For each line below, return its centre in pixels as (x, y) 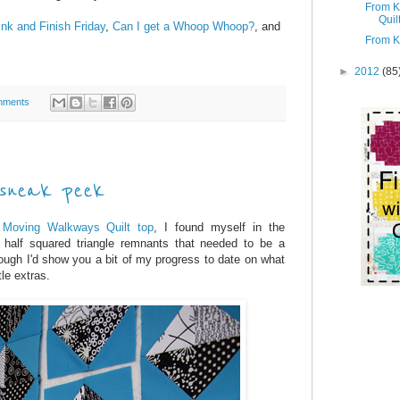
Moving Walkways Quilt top (78, 227)
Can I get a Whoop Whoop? (183, 26)
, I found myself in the (220, 227)
